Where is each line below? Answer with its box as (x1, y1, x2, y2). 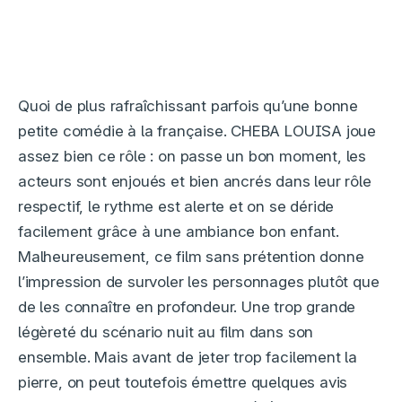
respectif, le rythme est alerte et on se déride (18, 197, 335, 215)
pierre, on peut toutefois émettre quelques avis (18, 372, 348, 391)
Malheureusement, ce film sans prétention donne (18, 247, 364, 266)
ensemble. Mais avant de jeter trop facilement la (18, 347, 358, 366)
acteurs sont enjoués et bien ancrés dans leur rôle (18, 171, 371, 190)
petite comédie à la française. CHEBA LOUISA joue (18, 121, 377, 140)
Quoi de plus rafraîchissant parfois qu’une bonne (18, 96, 359, 115)
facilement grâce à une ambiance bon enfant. (18, 222, 339, 240)
